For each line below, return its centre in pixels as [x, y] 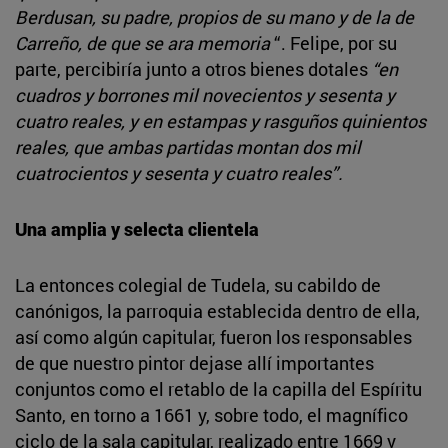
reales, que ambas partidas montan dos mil [188, 146]
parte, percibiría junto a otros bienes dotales [193, 68]
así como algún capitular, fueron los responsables [213, 336]
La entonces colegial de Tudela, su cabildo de [198, 284]
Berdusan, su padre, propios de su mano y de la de [214, 16]
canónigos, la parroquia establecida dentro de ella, [217, 310]
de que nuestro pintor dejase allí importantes [194, 362]
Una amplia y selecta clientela [137, 228]
